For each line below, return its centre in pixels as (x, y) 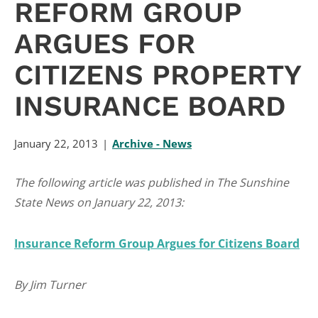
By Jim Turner (50, 285)
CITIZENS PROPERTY (158, 75)
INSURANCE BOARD (150, 106)
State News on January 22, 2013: (99, 202)
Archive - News (152, 143)
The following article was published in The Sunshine (152, 182)
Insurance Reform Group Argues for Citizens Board (157, 243)
